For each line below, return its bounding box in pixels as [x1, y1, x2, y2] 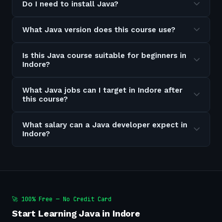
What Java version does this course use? [22, 25, 175, 34]
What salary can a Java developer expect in [22, 120, 187, 129]
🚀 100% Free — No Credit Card [12, 195, 111, 203]
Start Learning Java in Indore [12, 208, 140, 219]
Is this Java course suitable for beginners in [22, 51, 186, 60]
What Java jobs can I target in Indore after [22, 86, 182, 95]
